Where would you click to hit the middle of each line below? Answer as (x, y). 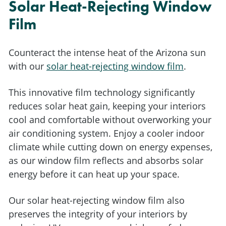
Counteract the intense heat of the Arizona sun (107, 53)
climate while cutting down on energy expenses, (110, 147)
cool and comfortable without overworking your (110, 120)
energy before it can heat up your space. (94, 174)
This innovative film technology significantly (102, 93)
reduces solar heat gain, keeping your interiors (107, 106)
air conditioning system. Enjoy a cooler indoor (106, 133)
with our (27, 66)
